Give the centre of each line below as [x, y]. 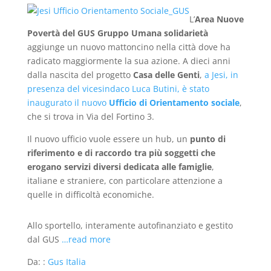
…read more [86, 239]
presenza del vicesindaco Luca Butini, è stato [118, 89]
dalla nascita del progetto [80, 75]
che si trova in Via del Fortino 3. [90, 116]
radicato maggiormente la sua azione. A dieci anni [129, 61]
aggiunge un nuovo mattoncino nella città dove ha [129, 47]
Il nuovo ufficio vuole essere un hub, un [107, 139]
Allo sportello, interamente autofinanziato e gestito [130, 225]
